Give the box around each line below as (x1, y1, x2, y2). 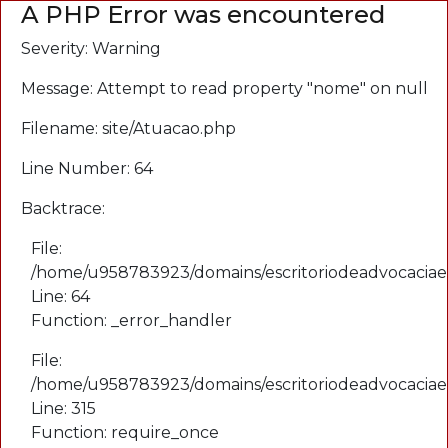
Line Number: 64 (21, 159, 153, 178)
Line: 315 (31, 399, 96, 418)
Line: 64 (31, 287, 90, 306)
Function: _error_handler (31, 311, 232, 330)
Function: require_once (31, 423, 219, 442)
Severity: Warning (21, 39, 161, 58)
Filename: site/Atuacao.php (21, 119, 236, 138)
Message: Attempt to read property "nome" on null (21, 79, 428, 98)
